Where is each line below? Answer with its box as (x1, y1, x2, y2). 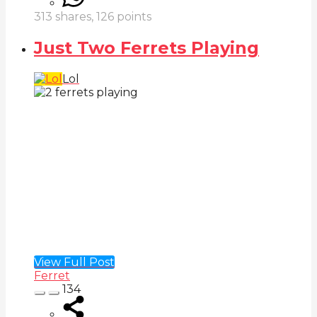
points (114, 10, 151, 24)
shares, (52, 10, 96, 24)
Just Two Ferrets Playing (34, 38, 259, 59)
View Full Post (34, 255, 115, 269)
